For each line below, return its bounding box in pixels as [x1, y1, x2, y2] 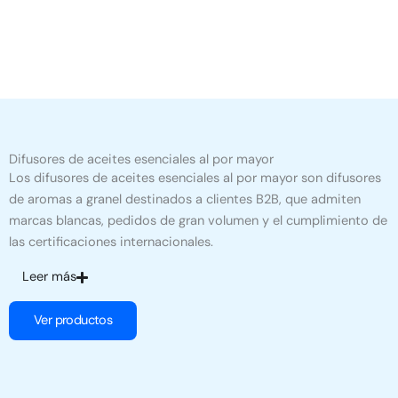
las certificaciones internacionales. [9, 234, 213, 251]
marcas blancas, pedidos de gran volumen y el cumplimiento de [9, 212, 387, 230]
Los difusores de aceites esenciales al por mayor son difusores [9, 170, 381, 187]
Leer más [22, 268, 76, 286]
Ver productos [34, 312, 113, 330]
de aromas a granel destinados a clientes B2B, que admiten [9, 191, 361, 209]
